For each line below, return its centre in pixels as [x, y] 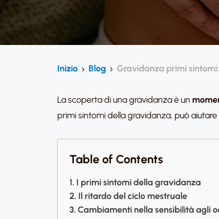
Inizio [67, 68]
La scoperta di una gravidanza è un [125, 100]
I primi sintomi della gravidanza [138, 182]
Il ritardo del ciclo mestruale [132, 196]
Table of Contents [116, 159]
